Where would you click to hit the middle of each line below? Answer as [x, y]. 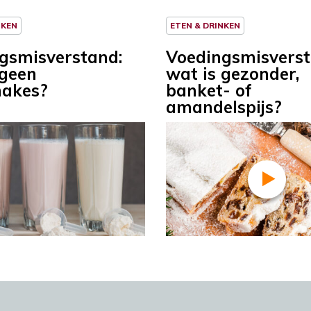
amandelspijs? [224, 107]
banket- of [209, 91]
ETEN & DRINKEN [205, 26]
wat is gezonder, [233, 74]
